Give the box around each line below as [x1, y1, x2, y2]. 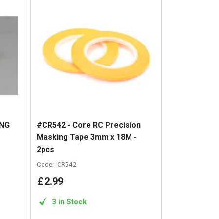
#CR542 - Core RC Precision [37, 120, 141, 130]
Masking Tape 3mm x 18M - [37, 132, 137, 142]
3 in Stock [52, 197, 87, 206]
